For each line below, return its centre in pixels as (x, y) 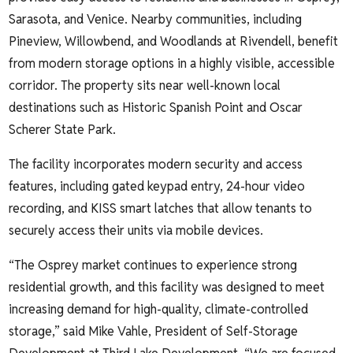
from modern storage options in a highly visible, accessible (172, 63)
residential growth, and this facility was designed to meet (167, 287)
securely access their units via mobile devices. (136, 230)
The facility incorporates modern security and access (156, 164)
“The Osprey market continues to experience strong (153, 265)
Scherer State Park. (63, 129)
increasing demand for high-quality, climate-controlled (159, 309)
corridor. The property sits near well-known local (145, 85)
